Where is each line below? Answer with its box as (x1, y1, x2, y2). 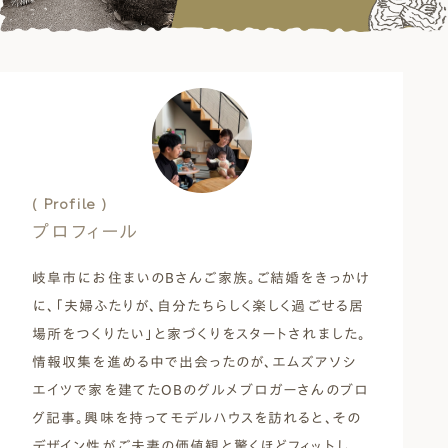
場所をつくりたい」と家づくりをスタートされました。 (32, 326, 366, 341)
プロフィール (32, 221, 139, 240)
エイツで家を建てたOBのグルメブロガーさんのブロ (32, 382, 369, 397)
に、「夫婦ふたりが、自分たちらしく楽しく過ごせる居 (32, 298, 364, 313)
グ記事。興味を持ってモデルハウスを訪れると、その (32, 410, 361, 425)
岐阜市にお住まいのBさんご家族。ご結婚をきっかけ (32, 270, 369, 285)
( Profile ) (32, 196, 108, 211)
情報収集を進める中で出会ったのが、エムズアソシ (32, 354, 357, 369)
